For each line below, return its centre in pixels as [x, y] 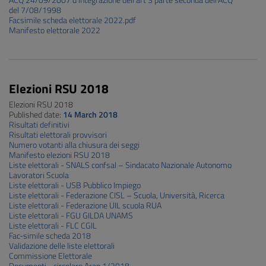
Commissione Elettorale [50, 256]
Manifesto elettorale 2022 [55, 30]
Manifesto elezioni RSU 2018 [59, 155]
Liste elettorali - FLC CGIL [53, 226]
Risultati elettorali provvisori [58, 135]
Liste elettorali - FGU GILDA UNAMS [71, 216]
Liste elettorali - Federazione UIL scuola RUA [85, 205]
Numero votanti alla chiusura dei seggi [74, 145]
